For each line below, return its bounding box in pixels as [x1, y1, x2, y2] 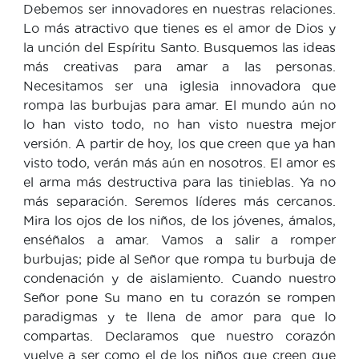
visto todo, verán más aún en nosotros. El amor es [23, 155, 336, 170]
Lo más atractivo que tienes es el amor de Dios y [23, 20, 336, 35]
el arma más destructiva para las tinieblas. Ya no [23, 174, 336, 189]
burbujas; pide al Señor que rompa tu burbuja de [23, 251, 336, 266]
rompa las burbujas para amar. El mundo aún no [23, 97, 336, 112]
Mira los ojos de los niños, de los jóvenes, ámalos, [23, 212, 336, 228]
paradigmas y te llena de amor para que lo [23, 309, 336, 324]
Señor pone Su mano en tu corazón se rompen [23, 289, 336, 305]
